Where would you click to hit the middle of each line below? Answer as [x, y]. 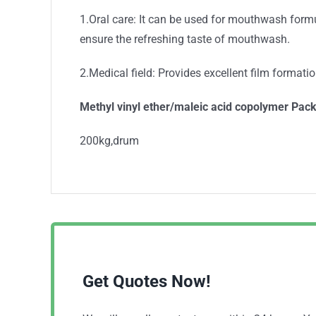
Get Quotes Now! [147, 281]
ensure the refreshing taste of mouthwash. [185, 39]
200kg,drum [109, 141]
